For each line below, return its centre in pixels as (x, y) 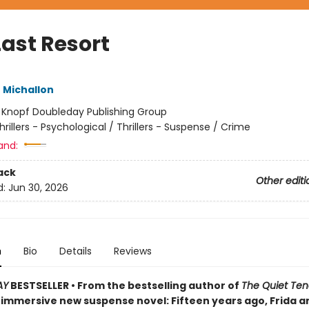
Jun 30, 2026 (38, 187)
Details (75, 251)
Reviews (132, 251)
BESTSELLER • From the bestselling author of (124, 285)
